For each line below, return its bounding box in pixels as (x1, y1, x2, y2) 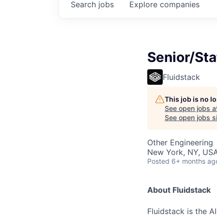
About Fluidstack (147, 185, 211, 195)
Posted (147, 156, 170, 165)
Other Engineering (147, 137, 213, 147)
